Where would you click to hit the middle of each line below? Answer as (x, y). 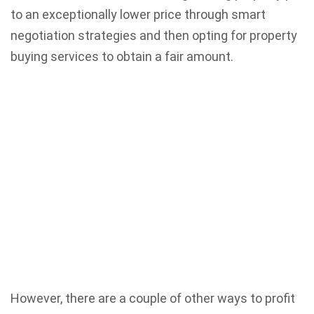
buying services (56, 56)
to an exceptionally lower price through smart (138, 14)
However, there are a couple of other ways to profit (153, 298)
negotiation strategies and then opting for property (154, 35)
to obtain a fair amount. (168, 56)
